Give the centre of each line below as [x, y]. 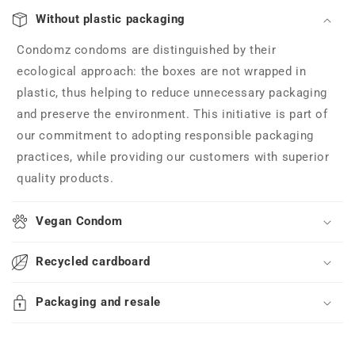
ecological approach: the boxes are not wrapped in [162, 72]
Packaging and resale [98, 302]
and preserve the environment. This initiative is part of [172, 115]
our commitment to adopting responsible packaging [165, 136]
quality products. [65, 179]
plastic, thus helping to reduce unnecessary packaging [172, 93]
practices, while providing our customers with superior [173, 157]
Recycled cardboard [93, 262]
